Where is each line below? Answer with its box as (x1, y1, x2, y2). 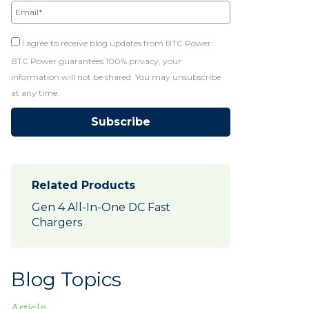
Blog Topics (11, 268, 121, 292)
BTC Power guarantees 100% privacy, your (11, 56, 181, 67)
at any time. (11, 88, 59, 99)
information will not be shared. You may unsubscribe (11, 72, 221, 83)
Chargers (32, 216, 85, 230)
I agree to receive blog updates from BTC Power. (20, 38, 213, 49)
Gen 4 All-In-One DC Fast (32, 201, 170, 215)
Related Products (32, 179, 135, 192)
